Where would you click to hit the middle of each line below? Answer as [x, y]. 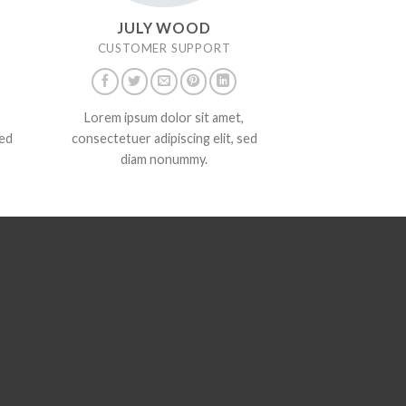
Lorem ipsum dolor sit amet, [164, 118]
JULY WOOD [164, 27]
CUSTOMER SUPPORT [164, 48]
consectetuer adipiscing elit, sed [164, 139]
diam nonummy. [164, 159]
